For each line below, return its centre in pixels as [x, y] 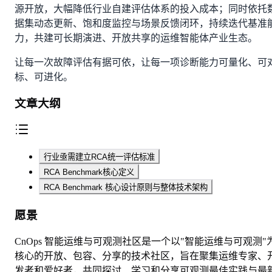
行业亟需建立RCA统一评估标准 [99, 157]
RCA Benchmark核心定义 [89, 172]
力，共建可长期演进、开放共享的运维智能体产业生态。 [136, 38]
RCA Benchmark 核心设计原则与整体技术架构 [126, 187]
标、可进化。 [44, 76]
